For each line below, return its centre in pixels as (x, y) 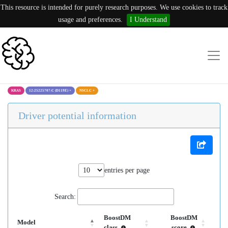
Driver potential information (77, 116)
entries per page (127, 170)
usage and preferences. (90, 20)
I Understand (148, 20)
